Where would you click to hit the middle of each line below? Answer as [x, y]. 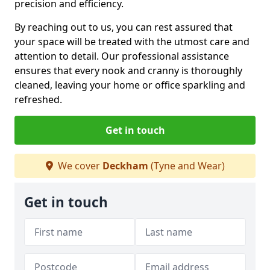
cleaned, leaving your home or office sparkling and [130, 85]
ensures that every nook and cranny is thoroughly [128, 70]
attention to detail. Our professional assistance [122, 56]
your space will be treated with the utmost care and [132, 41]
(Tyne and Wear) [186, 165]
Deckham [125, 165]
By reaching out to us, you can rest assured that [124, 27]
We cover [79, 165]
